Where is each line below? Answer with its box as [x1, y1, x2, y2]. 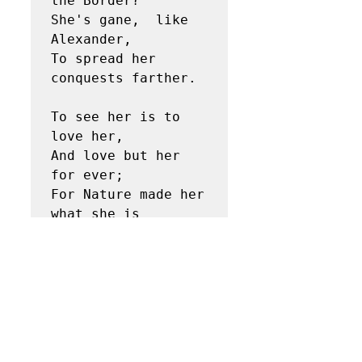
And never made [51, 225, 164, 241]
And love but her [51, 148, 180, 163]
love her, [51, 128, 132, 144]
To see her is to [51, 109, 180, 124]
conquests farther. [51, 70, 204, 86]
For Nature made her [51, 187, 204, 202]
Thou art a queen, [51, 284, 188, 299]
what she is [51, 206, 148, 221]
